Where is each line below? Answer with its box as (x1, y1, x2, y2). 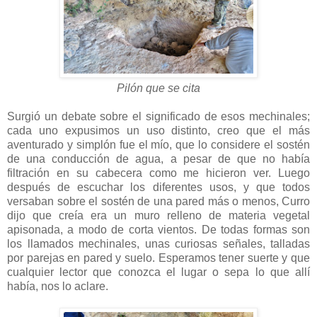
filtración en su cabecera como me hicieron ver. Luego (7, 166, 310, 179)
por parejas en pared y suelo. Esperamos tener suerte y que (7, 251, 310, 264)
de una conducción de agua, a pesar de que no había (7, 152, 310, 165)
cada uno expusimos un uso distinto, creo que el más (7, 124, 310, 137)
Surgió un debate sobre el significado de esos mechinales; (7, 110, 310, 122)
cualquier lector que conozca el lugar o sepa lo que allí (7, 265, 310, 278)
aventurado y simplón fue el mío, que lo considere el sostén (7, 138, 310, 151)
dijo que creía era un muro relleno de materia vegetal (7, 209, 310, 221)
